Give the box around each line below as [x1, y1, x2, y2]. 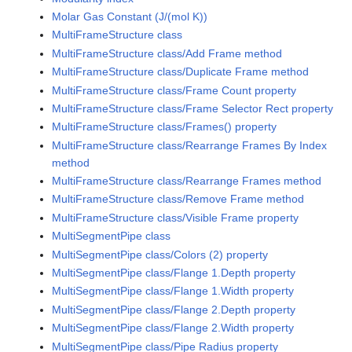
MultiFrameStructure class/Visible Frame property [52, 211, 299, 224]
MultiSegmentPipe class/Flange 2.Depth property [52, 302, 296, 316]
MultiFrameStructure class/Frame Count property [52, 83, 297, 97]
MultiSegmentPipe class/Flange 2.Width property [52, 321, 295, 335]
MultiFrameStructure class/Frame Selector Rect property [52, 101, 334, 115]
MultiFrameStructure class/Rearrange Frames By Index [52, 138, 328, 152]
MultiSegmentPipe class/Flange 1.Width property [52, 284, 295, 298]
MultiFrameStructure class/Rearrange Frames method [52, 174, 322, 188]
